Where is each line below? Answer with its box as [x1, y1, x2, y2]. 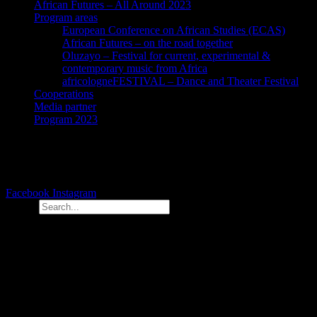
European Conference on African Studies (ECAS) [62, 23, 285, 36]
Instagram [52, 186, 96, 199]
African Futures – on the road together [62, 36, 233, 49]
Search [6, 200, 36, 212]
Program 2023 [34, 113, 98, 125]
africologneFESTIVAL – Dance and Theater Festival [62, 74, 299, 87]
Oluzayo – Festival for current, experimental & [62, 49, 270, 62]
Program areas [34, 11, 98, 23]
